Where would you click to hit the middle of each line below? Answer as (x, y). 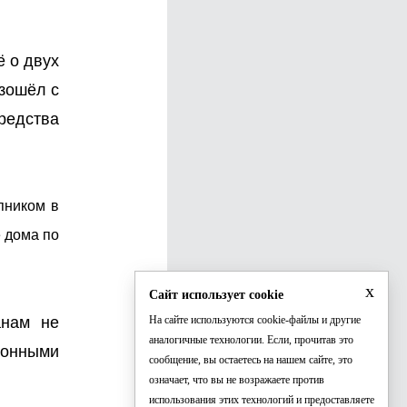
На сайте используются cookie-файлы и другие (255, 320)
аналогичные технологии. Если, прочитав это (251, 340)
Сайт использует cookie (216, 295)
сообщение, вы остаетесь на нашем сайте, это (251, 360)
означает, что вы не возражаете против (237, 380)
